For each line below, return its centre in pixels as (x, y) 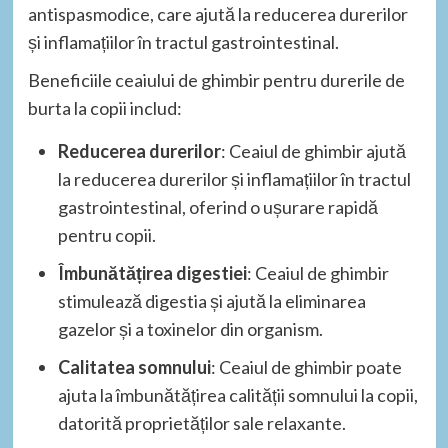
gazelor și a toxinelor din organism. (190, 329)
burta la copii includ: (104, 108)
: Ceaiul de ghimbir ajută (313, 151)
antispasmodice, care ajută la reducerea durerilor (217, 14)
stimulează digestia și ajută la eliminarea (211, 301)
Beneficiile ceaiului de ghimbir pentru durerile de (216, 80)
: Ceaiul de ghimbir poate (306, 367)
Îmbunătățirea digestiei (152, 273)
